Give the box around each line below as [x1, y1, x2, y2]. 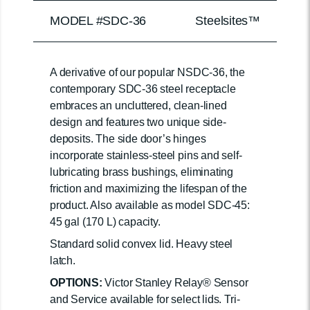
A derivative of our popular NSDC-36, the [50, 66, 245, 78]
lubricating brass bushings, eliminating [50, 166, 234, 178]
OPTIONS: [50, 277, 102, 289]
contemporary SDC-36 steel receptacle [50, 83, 236, 95]
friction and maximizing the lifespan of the [50, 183, 247, 194]
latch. [50, 255, 75, 266]
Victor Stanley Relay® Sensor [102, 277, 248, 289]
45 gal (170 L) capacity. [50, 216, 161, 228]
